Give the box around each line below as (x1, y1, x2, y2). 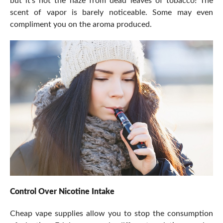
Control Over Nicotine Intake (9, 188, 114, 196)
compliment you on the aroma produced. (9, 20, 152, 29)
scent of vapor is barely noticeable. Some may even (9, 8, 214, 17)
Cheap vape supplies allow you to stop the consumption (9, 210, 214, 218)
